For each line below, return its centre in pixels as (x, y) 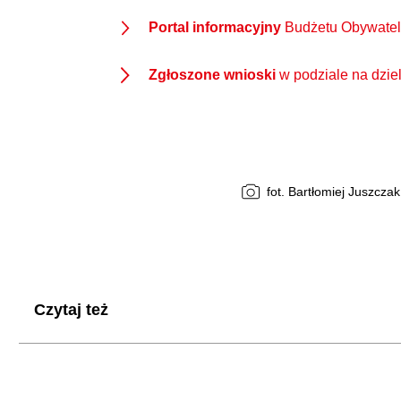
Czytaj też (72, 309)
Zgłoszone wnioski (212, 74)
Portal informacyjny (215, 28)
